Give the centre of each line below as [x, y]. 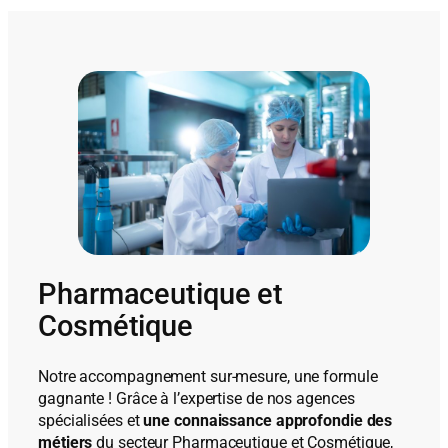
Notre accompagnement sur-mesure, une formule [208, 377]
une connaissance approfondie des [268, 421]
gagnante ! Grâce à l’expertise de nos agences [196, 399]
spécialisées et [91, 421]
